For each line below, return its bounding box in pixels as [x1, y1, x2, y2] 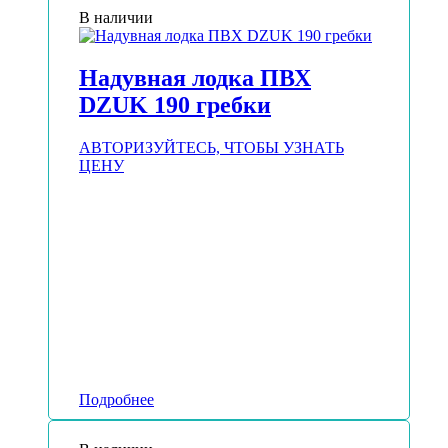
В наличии [79, 9, 153, 27]
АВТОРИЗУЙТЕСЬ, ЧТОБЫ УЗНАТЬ [79, 139, 344, 157]
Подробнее [79, 391, 154, 409]
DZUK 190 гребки [79, 92, 271, 119]
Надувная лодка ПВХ [79, 65, 311, 92]
